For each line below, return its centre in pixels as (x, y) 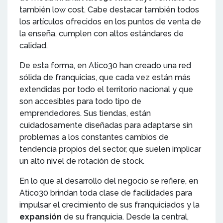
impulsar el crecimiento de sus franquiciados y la (110, 205)
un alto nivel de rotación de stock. (83, 161)
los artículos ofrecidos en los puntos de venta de (110, 21)
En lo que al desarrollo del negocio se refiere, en (109, 181)
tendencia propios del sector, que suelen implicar (110, 149)
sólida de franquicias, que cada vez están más (105, 77)
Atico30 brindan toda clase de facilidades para (106, 193)
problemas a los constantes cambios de (94, 137)
